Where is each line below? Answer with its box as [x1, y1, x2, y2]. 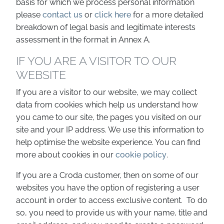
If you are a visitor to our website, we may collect [16, 87, 197, 97]
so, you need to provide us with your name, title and [16, 208, 207, 217]
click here [94, 10, 131, 19]
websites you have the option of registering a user [16, 183, 199, 192]
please [16, 10, 42, 19]
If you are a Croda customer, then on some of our [16, 170, 198, 180]
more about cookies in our [16, 150, 115, 159]
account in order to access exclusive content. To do [16, 195, 207, 205]
